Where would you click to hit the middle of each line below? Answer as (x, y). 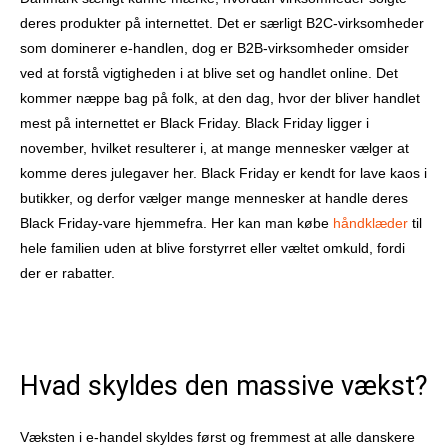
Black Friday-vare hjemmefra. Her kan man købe (176, 223)
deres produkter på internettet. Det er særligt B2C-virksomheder (222, 23)
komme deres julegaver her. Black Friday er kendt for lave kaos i (223, 173)
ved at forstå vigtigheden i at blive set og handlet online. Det (209, 73)
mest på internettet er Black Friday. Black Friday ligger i (194, 123)
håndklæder (370, 223)
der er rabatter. (67, 273)
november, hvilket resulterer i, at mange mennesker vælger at (214, 148)
